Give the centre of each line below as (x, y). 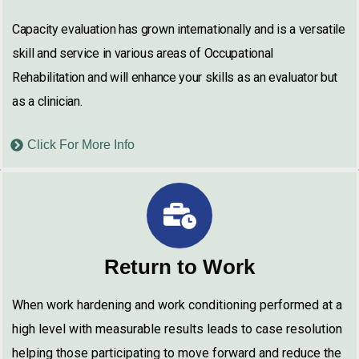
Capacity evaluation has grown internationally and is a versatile (179, 29)
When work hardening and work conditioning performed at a (177, 305)
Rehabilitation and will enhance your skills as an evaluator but (175, 77)
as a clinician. (47, 101)
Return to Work (179, 267)
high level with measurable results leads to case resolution (177, 329)
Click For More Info (81, 145)
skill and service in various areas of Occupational (143, 53)
